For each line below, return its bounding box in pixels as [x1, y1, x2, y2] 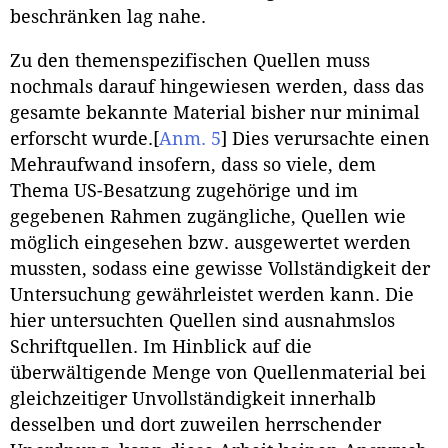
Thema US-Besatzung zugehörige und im [10, 181, 358, 202]
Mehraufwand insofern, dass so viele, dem [10, 155, 376, 176]
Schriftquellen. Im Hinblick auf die [10, 337, 312, 358]
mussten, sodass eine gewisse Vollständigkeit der [10, 259, 430, 280]
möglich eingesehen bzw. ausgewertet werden [10, 233, 411, 254]
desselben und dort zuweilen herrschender [10, 415, 381, 436]
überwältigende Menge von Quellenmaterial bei [10, 363, 426, 384]
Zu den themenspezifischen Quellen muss [10, 51, 370, 72]
